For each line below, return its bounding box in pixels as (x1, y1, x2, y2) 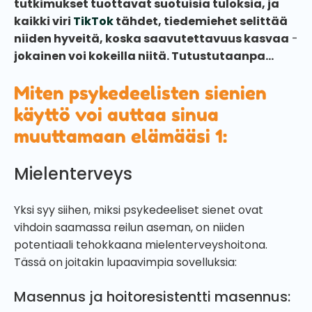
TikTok (73, 13, 114, 29)
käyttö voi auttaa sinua (14, 103, 219, 125)
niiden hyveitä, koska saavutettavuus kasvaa (14, 30, 289, 47)
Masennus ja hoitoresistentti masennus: (14, 286, 294, 306)
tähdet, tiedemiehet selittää (114, 13, 288, 29)
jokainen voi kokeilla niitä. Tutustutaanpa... (14, 47, 274, 64)
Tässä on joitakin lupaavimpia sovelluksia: (14, 253, 237, 270)
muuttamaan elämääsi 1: (14, 125, 227, 147)
